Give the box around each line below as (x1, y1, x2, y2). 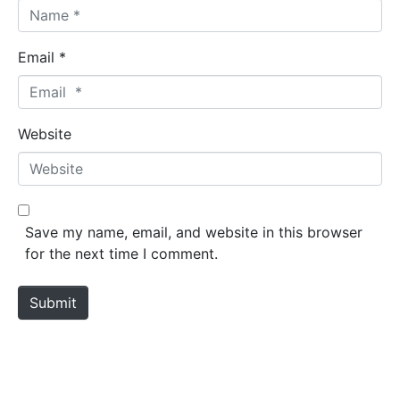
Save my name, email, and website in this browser (25, 223, 362, 242)
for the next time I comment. (25, 245, 218, 263)
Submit (29, 294, 77, 312)
